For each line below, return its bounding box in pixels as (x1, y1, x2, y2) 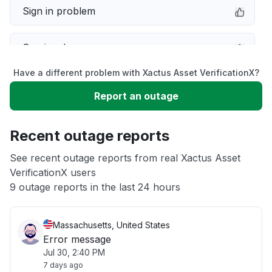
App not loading (22, 151, 96, 163)
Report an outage (93, 90, 178, 102)
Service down (22, 41, 86, 53)
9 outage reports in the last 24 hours (10, 181, 180, 193)
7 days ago (43, 260, 83, 270)
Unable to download (22, 114, 116, 126)
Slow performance (22, 78, 109, 90)
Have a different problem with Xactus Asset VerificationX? (13, 67, 259, 78)
